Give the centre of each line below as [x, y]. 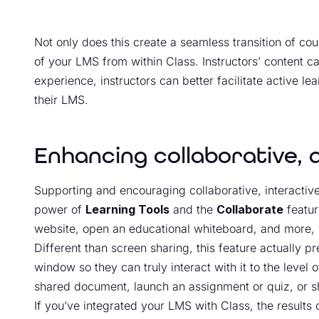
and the [193, 209]
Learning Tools [127, 209]
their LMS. [61, 99]
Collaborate [250, 209]
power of [60, 209]
